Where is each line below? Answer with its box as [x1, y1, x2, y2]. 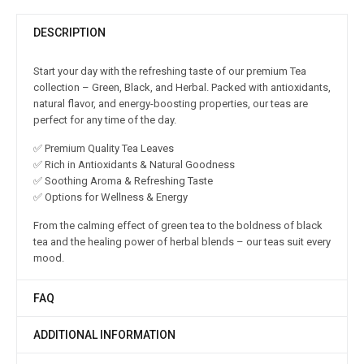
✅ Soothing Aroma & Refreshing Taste [33, 174, 213, 187]
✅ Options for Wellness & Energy [33, 190, 188, 203]
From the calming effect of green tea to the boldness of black [33, 219, 323, 232]
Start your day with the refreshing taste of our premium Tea [33, 64, 306, 77]
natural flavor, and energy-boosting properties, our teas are [33, 97, 308, 110]
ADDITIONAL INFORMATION [33, 327, 175, 341]
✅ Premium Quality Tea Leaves [33, 141, 174, 154]
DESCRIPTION [33, 25, 106, 39]
